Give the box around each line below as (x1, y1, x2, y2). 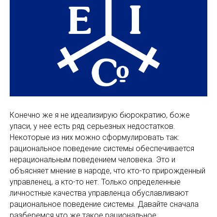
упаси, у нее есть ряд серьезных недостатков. (10, 122, 175, 131)
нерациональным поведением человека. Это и (10, 155, 175, 164)
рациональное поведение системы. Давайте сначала (10, 200, 199, 209)
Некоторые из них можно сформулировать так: (10, 133, 179, 142)
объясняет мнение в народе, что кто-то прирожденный (10, 166, 205, 175)
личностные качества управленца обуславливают (10, 188, 188, 198)
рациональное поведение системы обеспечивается (10, 144, 194, 153)
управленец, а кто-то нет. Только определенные (10, 177, 181, 186)
